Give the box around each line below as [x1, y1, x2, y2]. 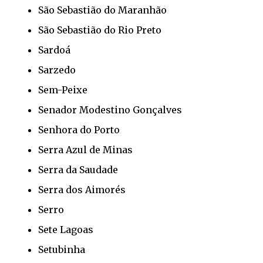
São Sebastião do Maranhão [38, 4, 167, 16]
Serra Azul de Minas [38, 143, 133, 156]
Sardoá [38, 43, 70, 56]
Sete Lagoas [38, 223, 93, 235]
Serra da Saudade [38, 163, 118, 176]
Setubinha [38, 243, 85, 255]
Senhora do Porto [38, 123, 120, 136]
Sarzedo [38, 63, 76, 76]
